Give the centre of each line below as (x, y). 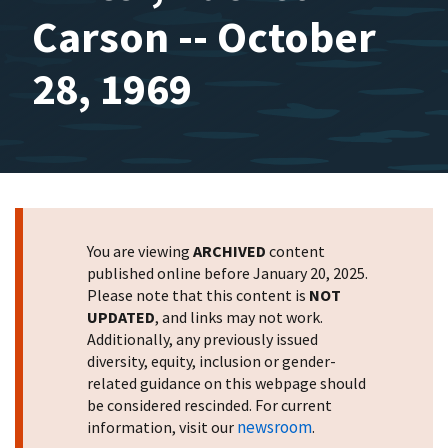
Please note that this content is (198, 295)
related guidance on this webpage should (226, 383)
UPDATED (121, 317)
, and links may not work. (239, 317)
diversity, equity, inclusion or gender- (211, 361)
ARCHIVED (229, 251)
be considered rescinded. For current (209, 405)
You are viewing (140, 251)
